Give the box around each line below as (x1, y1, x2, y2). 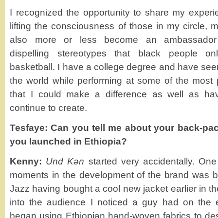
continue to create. (10, 103, 87, 113)
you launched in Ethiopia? (10, 136, 127, 146)
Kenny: (10, 156, 42, 166)
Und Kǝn (46, 156, 85, 166)
